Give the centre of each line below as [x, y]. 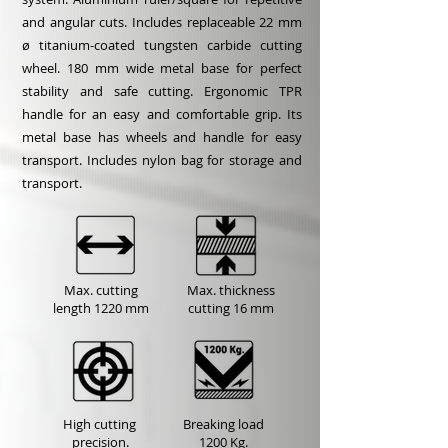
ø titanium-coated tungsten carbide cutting [162, 45]
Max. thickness [231, 290]
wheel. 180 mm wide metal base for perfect [162, 68]
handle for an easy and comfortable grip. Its [162, 114]
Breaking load [223, 424]
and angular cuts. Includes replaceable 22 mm [162, 22]
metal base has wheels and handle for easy [162, 137]
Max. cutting [101, 290]
